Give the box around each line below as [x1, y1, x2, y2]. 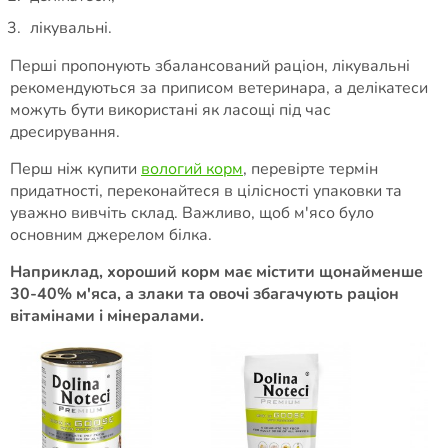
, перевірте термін [243, 158, 378, 181]
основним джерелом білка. [10, 224, 216, 247]
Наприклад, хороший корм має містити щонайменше [10, 261, 423, 284]
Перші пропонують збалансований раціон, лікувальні [10, 55, 410, 78]
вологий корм [141, 158, 243, 181]
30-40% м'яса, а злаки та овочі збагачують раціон [10, 283, 399, 306]
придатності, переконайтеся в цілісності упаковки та [10, 180, 402, 203]
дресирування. [10, 121, 120, 144]
